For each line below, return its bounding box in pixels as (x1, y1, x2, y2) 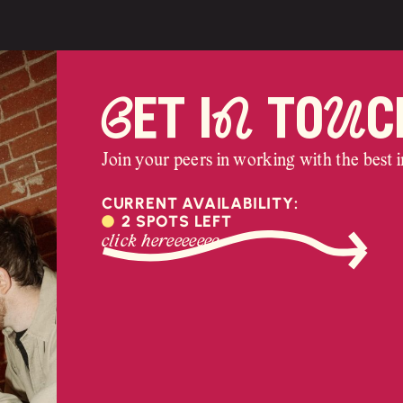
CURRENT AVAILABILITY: (101, 193, 299, 212)
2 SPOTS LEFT (121, 210, 232, 230)
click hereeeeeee (101, 232, 219, 250)
